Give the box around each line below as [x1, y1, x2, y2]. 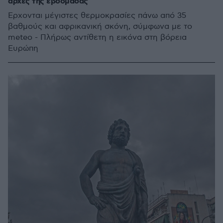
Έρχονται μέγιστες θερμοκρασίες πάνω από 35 [8, 11, 186, 20]
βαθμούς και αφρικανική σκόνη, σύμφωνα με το [8, 22, 192, 31]
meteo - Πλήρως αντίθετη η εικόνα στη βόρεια [8, 33, 187, 42]
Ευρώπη [8, 44, 38, 53]
